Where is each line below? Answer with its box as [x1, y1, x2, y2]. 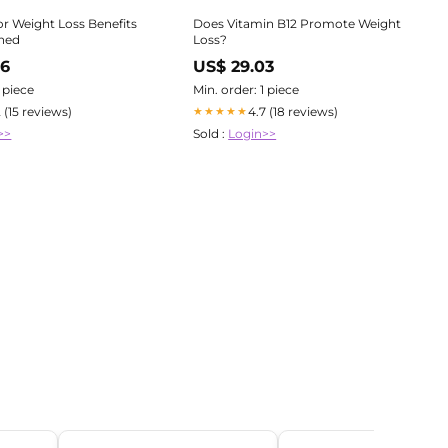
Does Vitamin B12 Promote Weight [193, 15, 402, 31]
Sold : [193, 125, 229, 141]
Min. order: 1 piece [193, 81, 300, 97]
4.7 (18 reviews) [248, 103, 339, 119]
